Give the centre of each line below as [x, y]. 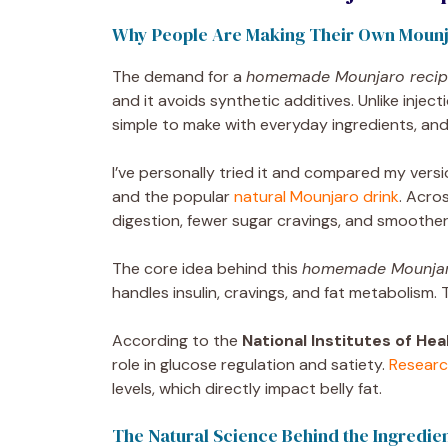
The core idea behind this [207, 268]
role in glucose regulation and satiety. [250, 364]
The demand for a [179, 76]
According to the [177, 340]
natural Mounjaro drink [316, 196]
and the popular [173, 196]
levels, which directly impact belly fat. [247, 388]
